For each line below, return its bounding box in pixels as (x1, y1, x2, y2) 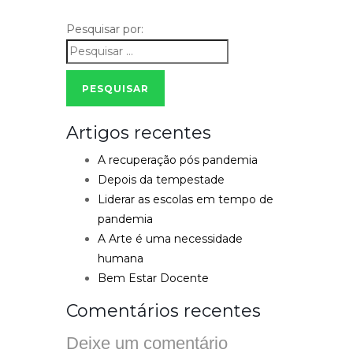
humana (98, 251, 143, 266)
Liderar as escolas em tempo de (98, 192, 273, 206)
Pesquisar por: (66, 22, 143, 36)
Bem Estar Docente (98, 271, 209, 285)
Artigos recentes (66, 122, 211, 143)
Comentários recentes (66, 300, 261, 321)
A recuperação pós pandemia (98, 153, 258, 167)
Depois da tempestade (98, 173, 225, 187)
